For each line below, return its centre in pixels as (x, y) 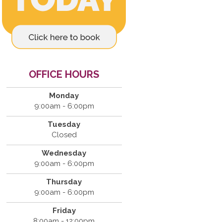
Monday (64, 96)
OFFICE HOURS (64, 74)
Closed (64, 135)
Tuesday (64, 124)
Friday (64, 211)
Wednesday (64, 153)
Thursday (64, 182)
